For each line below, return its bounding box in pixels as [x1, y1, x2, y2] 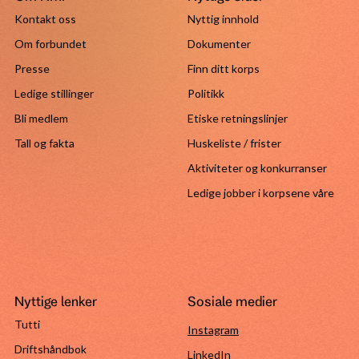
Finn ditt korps [188, 62, 260, 75]
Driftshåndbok [14, 342, 87, 356]
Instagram [188, 323, 239, 337]
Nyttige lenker [14, 293, 97, 309]
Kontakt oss [14, 12, 76, 26]
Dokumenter [188, 37, 251, 50]
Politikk [188, 87, 224, 100]
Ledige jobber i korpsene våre [188, 186, 334, 200]
